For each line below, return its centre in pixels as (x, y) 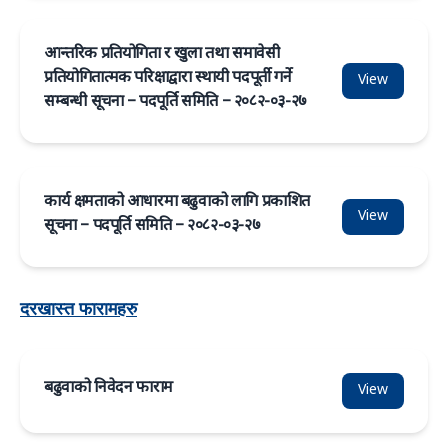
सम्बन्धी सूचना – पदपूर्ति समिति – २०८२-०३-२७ (175, 102)
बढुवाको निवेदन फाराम (108, 388)
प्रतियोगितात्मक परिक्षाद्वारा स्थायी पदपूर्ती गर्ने (168, 78)
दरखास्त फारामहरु (78, 308)
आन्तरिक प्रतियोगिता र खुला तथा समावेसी (162, 54)
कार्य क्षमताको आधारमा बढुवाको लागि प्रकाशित (177, 202)
